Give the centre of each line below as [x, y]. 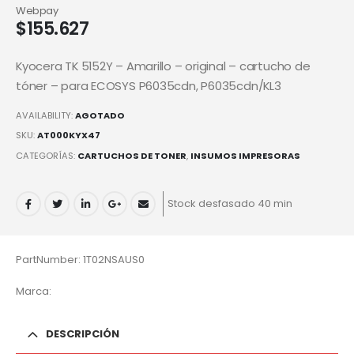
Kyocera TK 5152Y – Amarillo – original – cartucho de [163, 66]
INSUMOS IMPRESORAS [245, 155]
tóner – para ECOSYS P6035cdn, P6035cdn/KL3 [149, 86]
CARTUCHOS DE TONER [132, 155]
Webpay [37, 10]
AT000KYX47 [69, 136]
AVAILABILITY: [45, 115]
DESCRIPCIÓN [83, 333]
